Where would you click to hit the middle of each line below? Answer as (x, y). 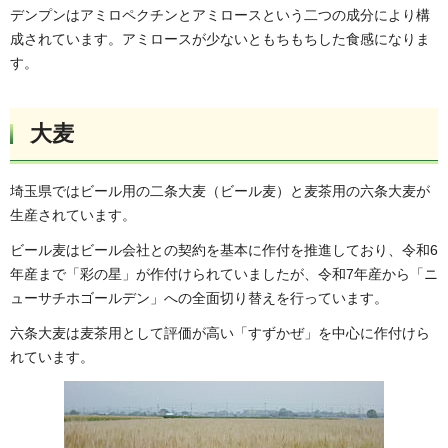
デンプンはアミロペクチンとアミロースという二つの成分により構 (220, 15)
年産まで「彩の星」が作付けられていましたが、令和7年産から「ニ (224, 274)
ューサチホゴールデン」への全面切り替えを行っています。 (199, 298)
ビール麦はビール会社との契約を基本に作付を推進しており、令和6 (224, 250)
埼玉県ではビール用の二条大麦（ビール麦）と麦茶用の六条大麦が (220, 190)
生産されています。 (73, 214)
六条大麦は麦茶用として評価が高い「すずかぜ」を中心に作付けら (220, 333)
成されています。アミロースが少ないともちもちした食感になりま (220, 39)
